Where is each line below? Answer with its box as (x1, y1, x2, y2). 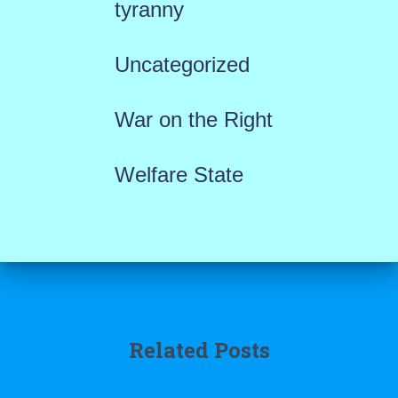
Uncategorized (114, 52, 250, 76)
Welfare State (114, 163, 243, 187)
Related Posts (128, 336, 270, 364)
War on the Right (114, 107, 273, 131)
